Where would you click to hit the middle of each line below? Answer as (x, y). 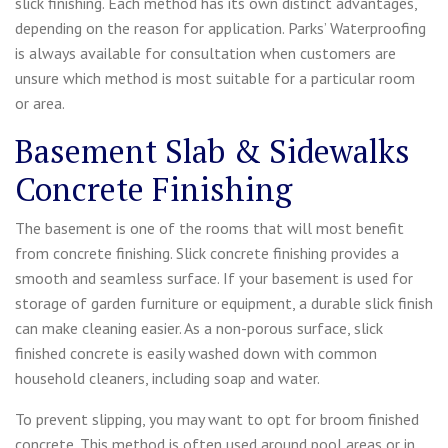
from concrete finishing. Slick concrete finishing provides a (207, 252)
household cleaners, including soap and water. (167, 377)
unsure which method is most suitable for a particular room (215, 77)
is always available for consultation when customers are (205, 52)
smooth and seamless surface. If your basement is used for (214, 277)
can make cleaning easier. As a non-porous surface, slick (199, 327)
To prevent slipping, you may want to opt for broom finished (217, 418)
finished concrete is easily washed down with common (196, 352)
